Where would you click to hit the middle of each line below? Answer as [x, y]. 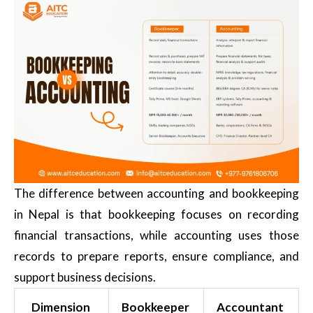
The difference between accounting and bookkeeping [156, 193]
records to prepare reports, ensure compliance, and [156, 256]
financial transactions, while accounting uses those [156, 235]
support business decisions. [85, 277]
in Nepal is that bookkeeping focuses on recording [156, 214]
